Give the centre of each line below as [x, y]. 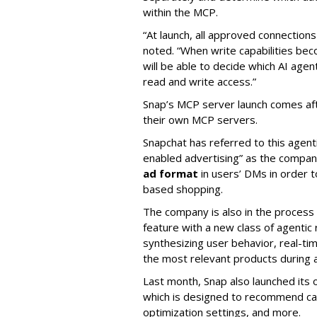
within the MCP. [180, 12]
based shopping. [183, 189]
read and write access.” [200, 81]
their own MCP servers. [200, 119]
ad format [171, 173]
